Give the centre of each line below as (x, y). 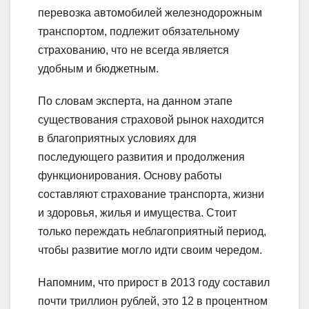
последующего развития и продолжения (141, 157)
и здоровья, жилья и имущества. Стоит (137, 213)
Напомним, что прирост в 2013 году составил (154, 283)
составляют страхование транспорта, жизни (151, 195)
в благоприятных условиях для (117, 139)
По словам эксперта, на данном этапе (135, 101)
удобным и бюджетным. (98, 69)
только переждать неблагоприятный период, (152, 232)
